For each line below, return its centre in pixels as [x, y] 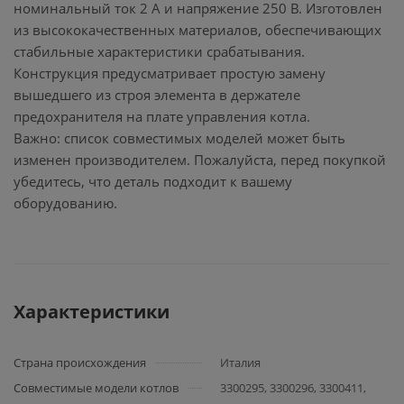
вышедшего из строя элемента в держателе [157, 95]
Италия [240, 363]
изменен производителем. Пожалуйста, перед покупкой [200, 160]
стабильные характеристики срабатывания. [159, 51]
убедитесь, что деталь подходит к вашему [153, 181]
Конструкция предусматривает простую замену [170, 73]
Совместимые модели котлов [96, 388]
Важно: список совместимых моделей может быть [179, 138]
